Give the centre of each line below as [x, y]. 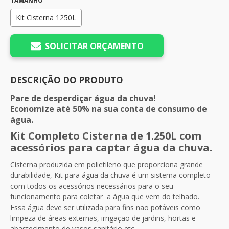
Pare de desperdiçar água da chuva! [83, 98]
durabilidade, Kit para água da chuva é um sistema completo [110, 175]
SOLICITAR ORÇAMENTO [94, 46]
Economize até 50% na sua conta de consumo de [109, 109]
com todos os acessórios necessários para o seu [92, 186]
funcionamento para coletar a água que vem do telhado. [105, 197]
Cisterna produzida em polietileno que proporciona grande [107, 164]
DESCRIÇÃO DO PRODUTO [67, 80]
